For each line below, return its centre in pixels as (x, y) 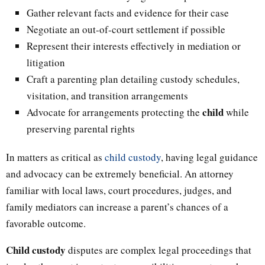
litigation (46, 62)
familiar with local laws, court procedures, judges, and (119, 190)
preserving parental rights (81, 128)
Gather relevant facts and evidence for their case (128, 12)
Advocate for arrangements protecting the (114, 112)
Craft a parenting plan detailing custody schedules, (133, 79)
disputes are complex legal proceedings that (159, 250)
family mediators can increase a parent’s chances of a (117, 206)
